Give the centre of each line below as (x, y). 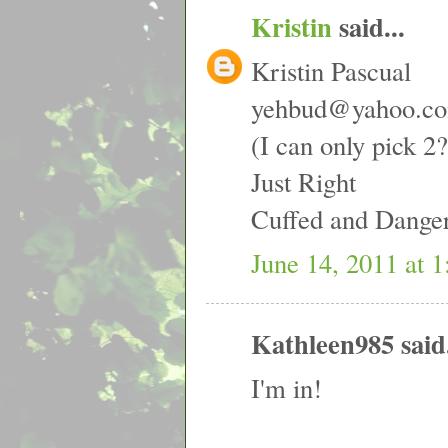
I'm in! (286, 388)
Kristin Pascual (331, 70)
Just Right (303, 181)
